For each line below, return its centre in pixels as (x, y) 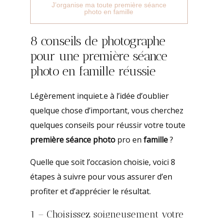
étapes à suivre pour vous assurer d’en (101, 177)
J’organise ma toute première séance (109, 5)
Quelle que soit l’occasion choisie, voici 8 (102, 162)
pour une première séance (99, 56)
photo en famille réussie (93, 72)
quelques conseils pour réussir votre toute (108, 125)
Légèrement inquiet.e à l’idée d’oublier (99, 96)
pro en (129, 140)
